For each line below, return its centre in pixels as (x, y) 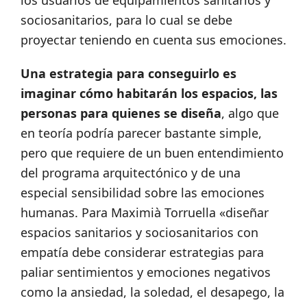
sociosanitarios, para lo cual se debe (126, 20)
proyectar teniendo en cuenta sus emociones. (153, 40)
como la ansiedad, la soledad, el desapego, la (152, 292)
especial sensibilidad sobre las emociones (143, 193)
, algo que (250, 113)
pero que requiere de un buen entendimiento (152, 153)
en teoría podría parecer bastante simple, (141, 133)
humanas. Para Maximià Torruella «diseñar (145, 213)
